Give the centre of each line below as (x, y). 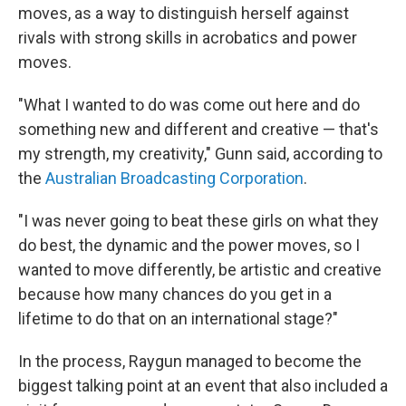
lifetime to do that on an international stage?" (178, 319)
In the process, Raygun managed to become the (190, 362)
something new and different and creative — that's (198, 130)
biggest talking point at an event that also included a (203, 386)
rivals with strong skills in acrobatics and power (188, 38)
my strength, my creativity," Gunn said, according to (200, 154)
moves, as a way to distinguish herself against (184, 14)
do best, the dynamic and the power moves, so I (189, 246)
